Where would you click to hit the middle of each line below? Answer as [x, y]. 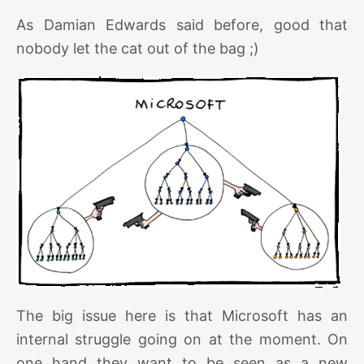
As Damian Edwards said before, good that [182, 25]
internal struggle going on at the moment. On [182, 340]
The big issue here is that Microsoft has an [182, 316]
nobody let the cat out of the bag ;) [138, 49]
